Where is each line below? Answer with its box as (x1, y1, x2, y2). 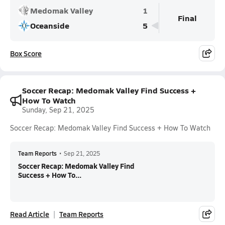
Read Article (10, 209, 49, 219)
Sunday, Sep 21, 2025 (22, 105, 94, 115)
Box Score (10, 48, 42, 58)
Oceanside (30, 20, 69, 31)
